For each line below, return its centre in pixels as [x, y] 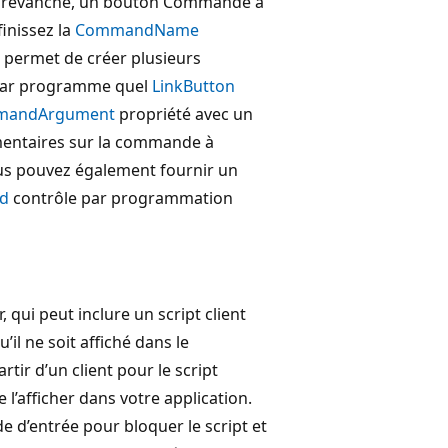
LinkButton [193, 85]
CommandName [137, 29]
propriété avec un [184, 113]
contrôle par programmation [121, 197]
